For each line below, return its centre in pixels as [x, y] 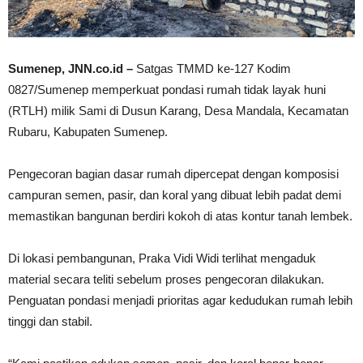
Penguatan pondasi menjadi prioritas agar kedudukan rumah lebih [180, 301]
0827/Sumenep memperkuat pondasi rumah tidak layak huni [167, 90]
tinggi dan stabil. [50, 322]
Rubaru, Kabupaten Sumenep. [88, 132]
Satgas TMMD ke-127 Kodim [212, 69]
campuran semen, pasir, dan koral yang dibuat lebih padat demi [175, 195]
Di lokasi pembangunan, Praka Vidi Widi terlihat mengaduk [162, 258]
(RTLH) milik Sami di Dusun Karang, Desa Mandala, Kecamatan [178, 111]
